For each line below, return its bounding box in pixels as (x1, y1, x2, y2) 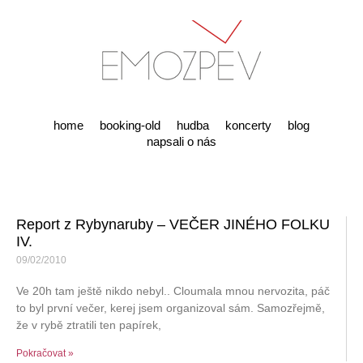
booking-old (100, 118, 160, 132)
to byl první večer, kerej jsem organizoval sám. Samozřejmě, (16, 301, 325, 314)
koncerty (225, 118, 271, 132)
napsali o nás (147, 135, 216, 148)
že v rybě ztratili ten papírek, (16, 318, 161, 331)
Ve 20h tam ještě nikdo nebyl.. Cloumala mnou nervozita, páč (16, 284, 330, 297)
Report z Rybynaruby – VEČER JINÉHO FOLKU (16, 216, 330, 233)
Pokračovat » (16, 348, 74, 359)
